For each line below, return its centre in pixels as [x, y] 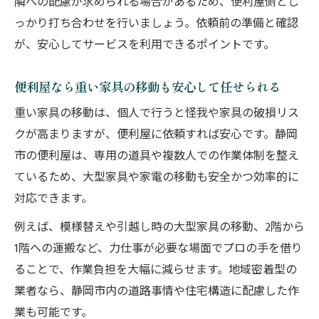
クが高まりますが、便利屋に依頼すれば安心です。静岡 [156, 135]
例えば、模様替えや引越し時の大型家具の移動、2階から [159, 228]
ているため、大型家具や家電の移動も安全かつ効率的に [157, 178]
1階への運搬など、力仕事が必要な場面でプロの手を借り [158, 249]
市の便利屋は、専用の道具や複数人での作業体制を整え [157, 156]
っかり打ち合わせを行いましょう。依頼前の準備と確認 [156, 24]
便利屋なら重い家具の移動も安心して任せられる [147, 87]
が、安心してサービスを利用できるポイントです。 [145, 45]
